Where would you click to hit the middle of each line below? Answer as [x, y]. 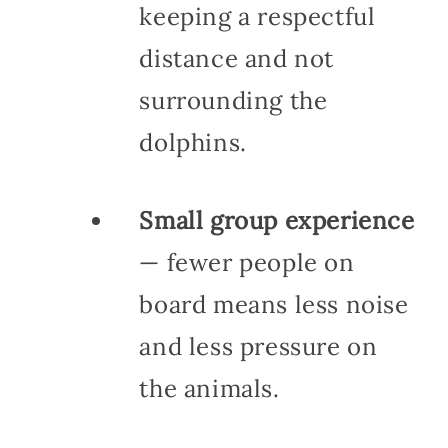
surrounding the [233, 100]
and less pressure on [258, 346]
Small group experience [277, 220]
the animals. [209, 388]
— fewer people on [247, 262]
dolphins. [193, 142]
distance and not [236, 58]
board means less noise [274, 304]
